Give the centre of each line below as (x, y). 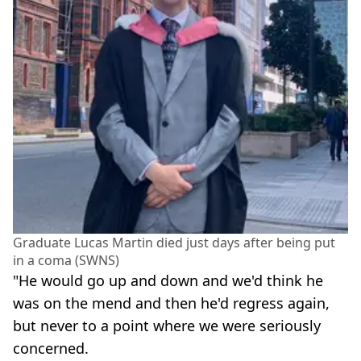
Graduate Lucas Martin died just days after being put (174, 242)
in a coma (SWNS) (66, 260)
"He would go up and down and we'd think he (168, 280)
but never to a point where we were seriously (167, 325)
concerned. (51, 348)
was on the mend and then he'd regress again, (171, 303)
